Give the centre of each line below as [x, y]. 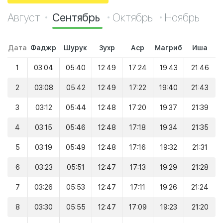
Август [24, 17]
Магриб [168, 48]
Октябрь [134, 17]
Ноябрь [182, 17]
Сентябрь [77, 17]
